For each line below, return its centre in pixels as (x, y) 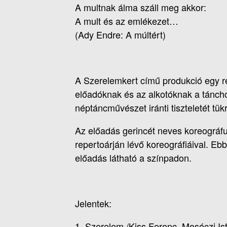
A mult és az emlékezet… (127, 21)
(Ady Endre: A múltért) (120, 35)
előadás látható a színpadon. (133, 158)
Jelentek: (93, 203)
